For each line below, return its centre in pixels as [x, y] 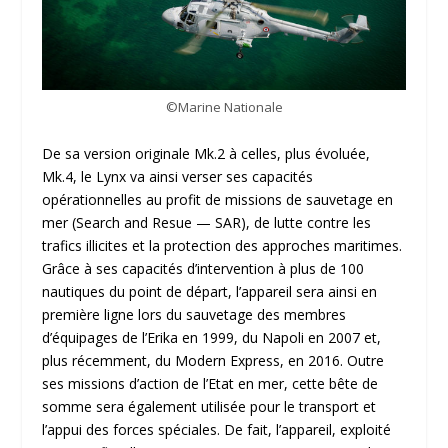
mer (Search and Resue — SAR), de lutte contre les [207, 222]
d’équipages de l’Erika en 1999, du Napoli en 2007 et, [212, 337]
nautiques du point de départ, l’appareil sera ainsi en [210, 291]
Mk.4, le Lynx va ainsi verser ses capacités [178, 176]
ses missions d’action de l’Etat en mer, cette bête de [210, 383]
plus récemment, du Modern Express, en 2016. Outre [213, 360]
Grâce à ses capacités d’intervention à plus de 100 [203, 268]
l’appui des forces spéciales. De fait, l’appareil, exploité [217, 429]
